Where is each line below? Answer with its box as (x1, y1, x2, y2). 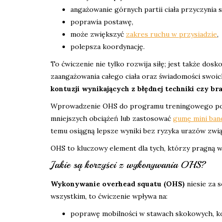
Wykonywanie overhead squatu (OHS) (51, 179, 185, 189)
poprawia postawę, (70, 17, 133, 27)
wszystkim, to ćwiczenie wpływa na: (51, 192, 167, 201)
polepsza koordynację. (70, 42, 145, 52)
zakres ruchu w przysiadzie (126, 30, 217, 39)
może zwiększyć (70, 30, 126, 39)
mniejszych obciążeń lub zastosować (51, 114, 173, 123)
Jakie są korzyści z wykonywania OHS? (51, 159, 206, 171)
